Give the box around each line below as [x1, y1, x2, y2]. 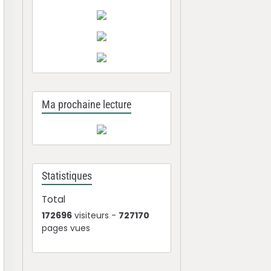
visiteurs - [72, 209, 119, 221]
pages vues [42, 222, 91, 234]
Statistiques [42, 170, 93, 182]
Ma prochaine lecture [42, 98, 132, 111]
